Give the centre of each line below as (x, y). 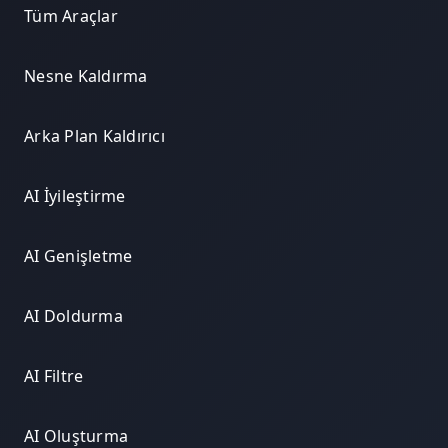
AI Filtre (54, 376)
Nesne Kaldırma (86, 76)
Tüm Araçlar (71, 16)
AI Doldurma (73, 316)
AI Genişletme (78, 256)
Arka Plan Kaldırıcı (94, 136)
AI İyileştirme (75, 196)
